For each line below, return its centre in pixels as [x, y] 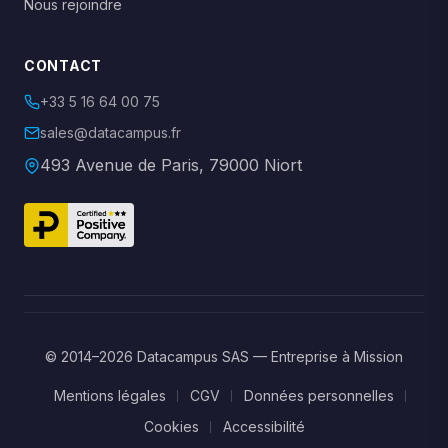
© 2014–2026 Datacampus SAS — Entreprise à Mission [224, 356]
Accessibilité [263, 426]
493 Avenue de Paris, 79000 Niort [171, 165]
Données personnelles [319, 395]
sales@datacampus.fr [110, 132]
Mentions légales [110, 395]
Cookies [171, 426]
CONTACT [63, 65]
